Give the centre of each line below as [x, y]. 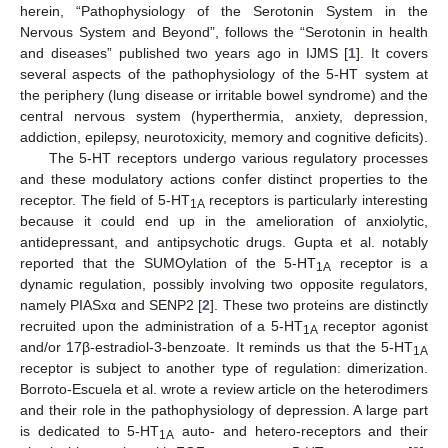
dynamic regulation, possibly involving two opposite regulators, [224, 284]
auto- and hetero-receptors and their [301, 431]
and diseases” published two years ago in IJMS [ [184, 53]
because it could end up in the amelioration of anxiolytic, [224, 221]
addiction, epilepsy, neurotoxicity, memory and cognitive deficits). [224, 137]
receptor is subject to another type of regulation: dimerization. [224, 368]
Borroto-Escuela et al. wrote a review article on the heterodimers [224, 389]
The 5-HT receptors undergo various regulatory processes [238, 158]
